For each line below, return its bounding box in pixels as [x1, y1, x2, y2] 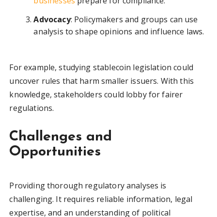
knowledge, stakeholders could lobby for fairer [9, 89, 183, 100]
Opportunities [9, 145, 101, 159]
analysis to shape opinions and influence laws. [33, 26, 204, 37]
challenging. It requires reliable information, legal [9, 194, 193, 205]
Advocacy [33, 14, 71, 25]
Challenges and [9, 130, 112, 144]
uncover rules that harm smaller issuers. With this [9, 76, 194, 87]
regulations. [9, 103, 54, 114]
